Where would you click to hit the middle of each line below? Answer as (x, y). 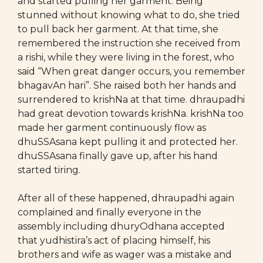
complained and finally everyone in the (109, 212)
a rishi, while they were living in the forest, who (126, 57)
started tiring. (49, 170)
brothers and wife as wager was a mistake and (125, 254)
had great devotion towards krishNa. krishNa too (131, 114)
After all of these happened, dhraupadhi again (126, 198)
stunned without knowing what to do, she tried (129, 15)
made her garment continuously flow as (112, 128)
